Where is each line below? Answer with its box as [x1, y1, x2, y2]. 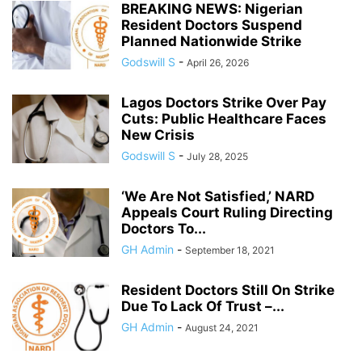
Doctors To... [121, 221, 206, 237]
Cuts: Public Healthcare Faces [121, 111, 326, 127]
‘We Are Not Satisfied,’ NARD [121, 188, 314, 204]
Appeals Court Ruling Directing [121, 204, 333, 221]
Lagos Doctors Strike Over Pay [121, 95, 326, 111]
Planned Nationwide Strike [121, 33, 301, 49]
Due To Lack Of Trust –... [121, 298, 284, 314]
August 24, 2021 [185, 322, 259, 334]
